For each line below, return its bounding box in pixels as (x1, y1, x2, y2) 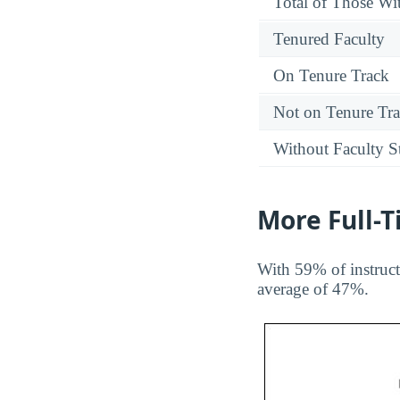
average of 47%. (257, 279, 369, 298)
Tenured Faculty (273, 29, 385, 48)
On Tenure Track (273, 65, 389, 85)
